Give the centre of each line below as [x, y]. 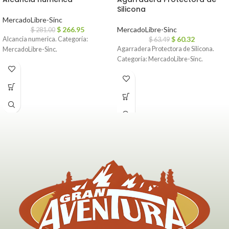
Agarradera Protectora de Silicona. [166, 49]
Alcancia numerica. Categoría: [45, 39]
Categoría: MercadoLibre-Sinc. [160, 59]
